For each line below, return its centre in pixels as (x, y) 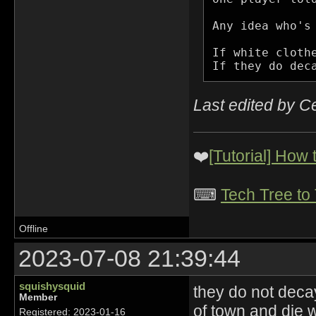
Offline (34, 229)
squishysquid (52, 286)
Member (38, 297)
